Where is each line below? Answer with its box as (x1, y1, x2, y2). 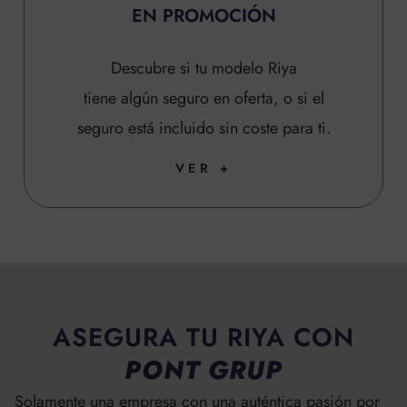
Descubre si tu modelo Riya (110, 56, 297, 81)
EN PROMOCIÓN (131, 3, 276, 30)
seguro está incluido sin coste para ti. (76, 116, 331, 141)
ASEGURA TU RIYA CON (53, 319, 354, 357)
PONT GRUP (124, 352, 283, 390)
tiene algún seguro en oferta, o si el (83, 86, 324, 111)
